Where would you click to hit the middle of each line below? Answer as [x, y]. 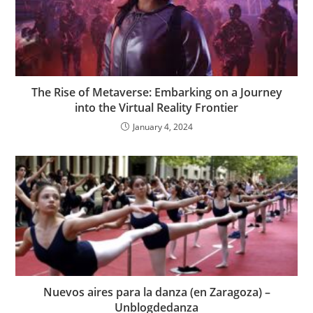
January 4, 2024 [162, 127]
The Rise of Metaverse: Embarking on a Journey [156, 93]
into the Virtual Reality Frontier [156, 108]
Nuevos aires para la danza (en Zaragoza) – [156, 292]
